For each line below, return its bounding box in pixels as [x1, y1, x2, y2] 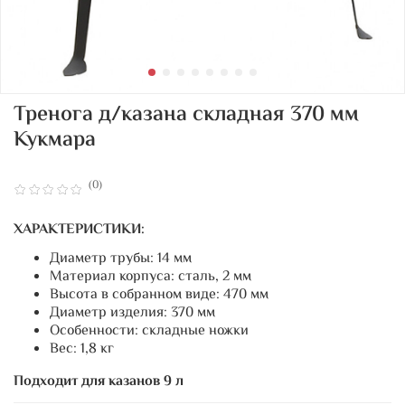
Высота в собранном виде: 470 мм [50, 283, 268, 306]
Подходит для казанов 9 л [14, 370, 184, 393]
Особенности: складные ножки [50, 319, 249, 343]
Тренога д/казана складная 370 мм [14, 98, 359, 132]
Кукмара [14, 123, 96, 157]
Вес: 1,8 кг [50, 337, 114, 361]
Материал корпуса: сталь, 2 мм [50, 265, 251, 288]
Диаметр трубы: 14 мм [50, 247, 192, 270]
